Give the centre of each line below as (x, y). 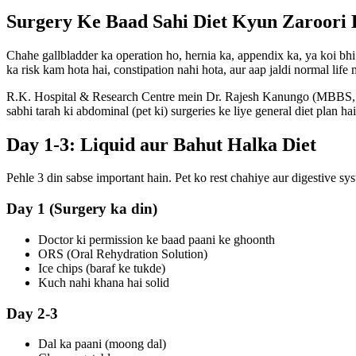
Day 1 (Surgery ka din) (82, 209)
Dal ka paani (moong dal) (102, 344)
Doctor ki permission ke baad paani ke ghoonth (157, 239)
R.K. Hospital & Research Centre (91, 96)
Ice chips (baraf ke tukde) (102, 268)
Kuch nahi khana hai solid (104, 282)
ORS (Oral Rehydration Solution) (123, 253)
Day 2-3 (32, 313)
